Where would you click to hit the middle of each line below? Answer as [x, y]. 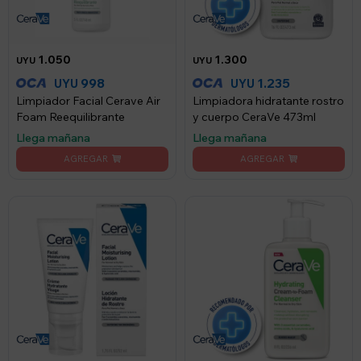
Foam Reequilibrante [71, 117]
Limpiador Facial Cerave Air [88, 101]
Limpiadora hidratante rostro [268, 101]
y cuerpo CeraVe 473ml [254, 117]
